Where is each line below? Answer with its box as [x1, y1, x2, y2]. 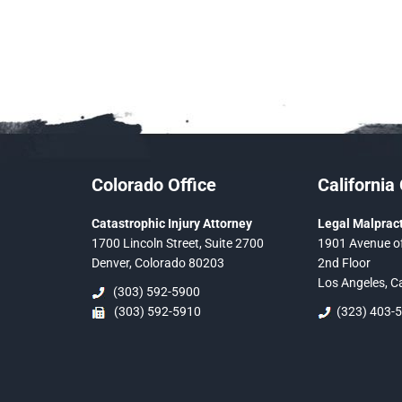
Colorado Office [92, 174, 216, 196]
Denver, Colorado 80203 [92, 256, 224, 270]
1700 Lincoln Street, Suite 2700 [92, 236, 264, 250]
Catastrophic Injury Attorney [92, 216, 252, 231]
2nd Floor [318, 256, 371, 270]
